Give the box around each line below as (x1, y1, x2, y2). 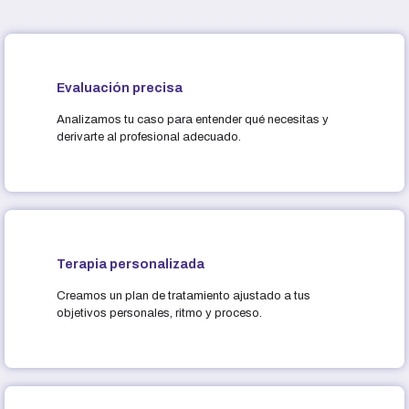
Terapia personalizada (56, 257, 204, 271)
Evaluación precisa (56, 80, 183, 95)
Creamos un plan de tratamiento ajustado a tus (56, 288, 310, 302)
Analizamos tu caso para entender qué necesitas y (56, 112, 329, 126)
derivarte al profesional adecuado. (56, 130, 241, 143)
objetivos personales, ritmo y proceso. (56, 306, 262, 320)
